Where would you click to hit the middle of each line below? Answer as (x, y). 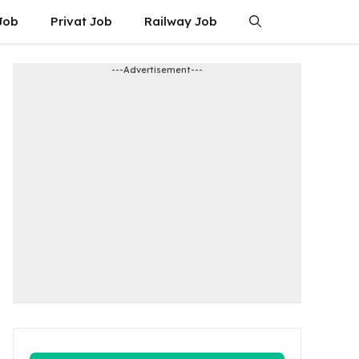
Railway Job (181, 21)
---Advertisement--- (157, 70)
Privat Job (81, 21)
